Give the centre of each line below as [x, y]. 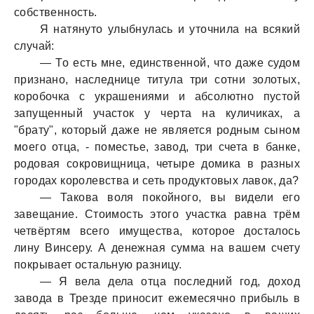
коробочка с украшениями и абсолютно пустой [157, 96]
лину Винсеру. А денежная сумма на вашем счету [157, 248]
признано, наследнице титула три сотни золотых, [157, 80]
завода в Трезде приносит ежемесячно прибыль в [157, 298]
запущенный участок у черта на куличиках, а [157, 113]
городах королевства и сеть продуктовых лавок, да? [157, 180]
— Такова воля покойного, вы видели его [170, 197]
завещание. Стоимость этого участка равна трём [157, 214]
